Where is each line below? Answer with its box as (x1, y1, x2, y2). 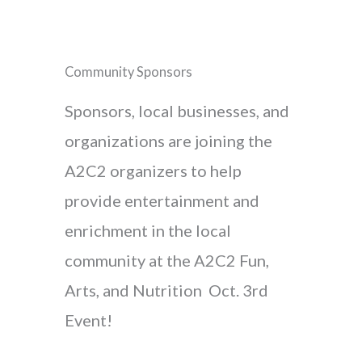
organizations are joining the (65, 130, 272, 150)
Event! (65, 309, 112, 330)
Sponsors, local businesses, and (65, 100, 289, 120)
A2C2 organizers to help (65, 160, 242, 180)
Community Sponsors (65, 63, 192, 79)
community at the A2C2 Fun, (65, 250, 269, 270)
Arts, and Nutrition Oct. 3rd (65, 280, 268, 300)
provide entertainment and (65, 190, 259, 210)
